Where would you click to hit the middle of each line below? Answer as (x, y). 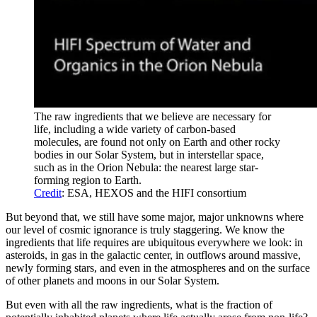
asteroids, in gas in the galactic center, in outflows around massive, (153, 255)
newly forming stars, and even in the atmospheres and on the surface (158, 268)
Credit (48, 193)
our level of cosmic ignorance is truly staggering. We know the (145, 230)
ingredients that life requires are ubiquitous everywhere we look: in (154, 243)
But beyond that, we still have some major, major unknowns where (155, 217)
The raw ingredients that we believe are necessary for (152, 117)
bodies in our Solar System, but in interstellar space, (149, 155)
